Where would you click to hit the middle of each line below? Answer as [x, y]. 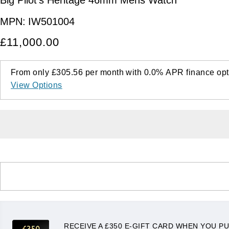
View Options [37, 85]
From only [31, 72]
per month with [113, 72]
